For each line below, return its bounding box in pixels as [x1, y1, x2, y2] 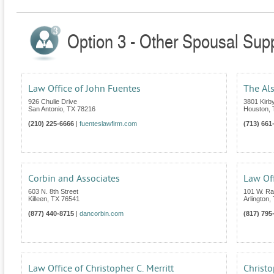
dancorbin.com [80, 210, 124, 218]
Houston [243, 105, 268, 113]
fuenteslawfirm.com [80, 120, 137, 128]
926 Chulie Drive [28, 98, 77, 106]
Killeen [28, 195, 47, 203]
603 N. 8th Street [28, 188, 78, 196]
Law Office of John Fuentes [28, 83, 141, 95]
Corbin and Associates [28, 173, 120, 185]
